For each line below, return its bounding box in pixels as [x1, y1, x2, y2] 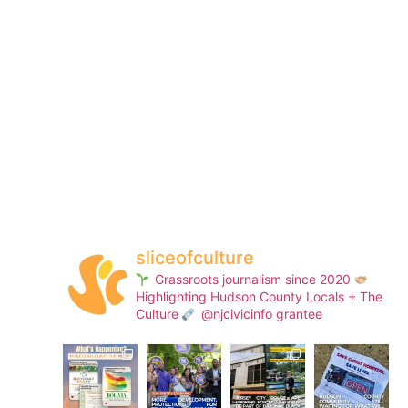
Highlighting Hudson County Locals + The [135, 289, 382, 305]
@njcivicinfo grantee [197, 306, 322, 322]
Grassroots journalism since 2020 [150, 271, 354, 288]
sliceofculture [135, 247, 254, 270]
